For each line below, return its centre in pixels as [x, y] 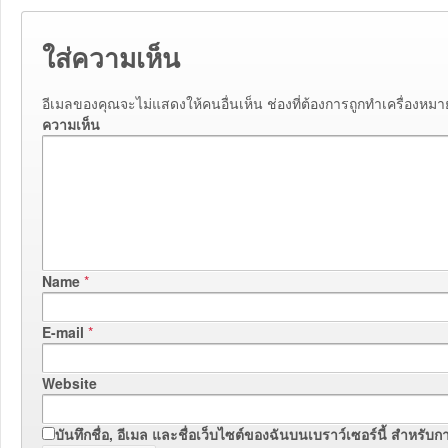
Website [69, 382]
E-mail [63, 331]
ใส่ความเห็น [111, 57]
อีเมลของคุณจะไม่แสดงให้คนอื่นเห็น [152, 102]
